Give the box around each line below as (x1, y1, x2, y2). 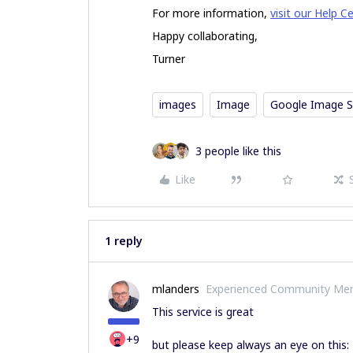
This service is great (152, 304, 257, 320)
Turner (152, 51, 188, 67)
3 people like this (195, 143, 281, 159)
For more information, (152, 6, 270, 21)
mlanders (152, 281, 199, 297)
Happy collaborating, (152, 28, 258, 44)
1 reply (105, 233, 143, 249)
